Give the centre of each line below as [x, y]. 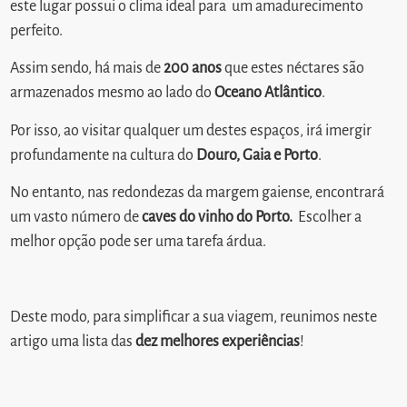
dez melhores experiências [218, 341]
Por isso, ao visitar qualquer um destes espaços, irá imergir [191, 130]
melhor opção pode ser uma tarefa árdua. [139, 242]
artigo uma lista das [73, 341]
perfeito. [37, 30]
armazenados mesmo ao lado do [113, 93]
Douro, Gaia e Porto [258, 155]
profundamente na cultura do [104, 155]
